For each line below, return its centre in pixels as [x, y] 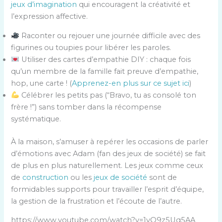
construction [46, 177]
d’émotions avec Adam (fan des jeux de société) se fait [109, 153]
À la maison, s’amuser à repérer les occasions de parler [110, 141]
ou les [81, 177]
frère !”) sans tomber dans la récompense [86, 107]
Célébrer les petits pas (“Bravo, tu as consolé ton [108, 95]
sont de [162, 177]
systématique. [36, 119]
